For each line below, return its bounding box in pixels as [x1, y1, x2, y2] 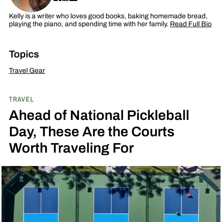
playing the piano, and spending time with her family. [8, 19, 170, 29]
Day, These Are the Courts [8, 121, 174, 142]
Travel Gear [8, 65, 45, 76]
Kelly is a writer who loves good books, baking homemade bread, [8, 11, 208, 21]
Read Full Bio [169, 19, 212, 29]
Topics [8, 47, 39, 61]
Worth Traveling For [8, 137, 134, 158]
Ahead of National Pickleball [8, 105, 189, 125]
